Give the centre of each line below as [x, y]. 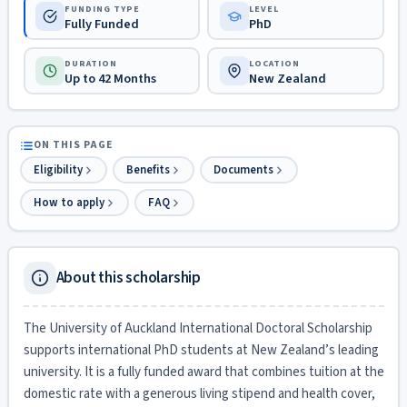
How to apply [69, 202]
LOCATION [274, 63]
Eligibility [58, 169]
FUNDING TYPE [102, 9]
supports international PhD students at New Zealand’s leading [201, 350]
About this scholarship [129, 278]
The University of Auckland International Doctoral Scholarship [198, 328]
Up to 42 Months [110, 78]
